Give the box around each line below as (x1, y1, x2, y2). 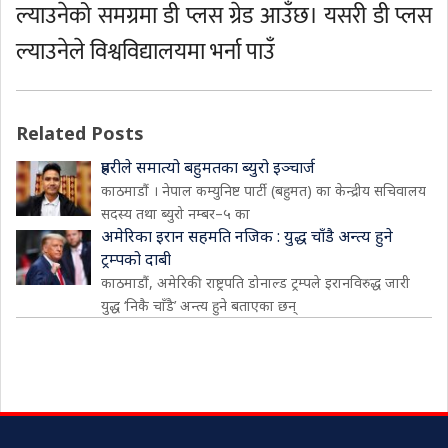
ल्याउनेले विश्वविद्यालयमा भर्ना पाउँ (16, 33, 275, 71)
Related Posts (16, 121, 144, 145)
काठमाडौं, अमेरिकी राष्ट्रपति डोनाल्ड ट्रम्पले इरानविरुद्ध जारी (101, 273, 410, 292)
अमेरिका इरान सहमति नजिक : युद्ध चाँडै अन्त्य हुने (101, 225, 393, 247)
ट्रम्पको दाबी (101, 248, 171, 270)
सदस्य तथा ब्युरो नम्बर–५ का (101, 204, 250, 223)
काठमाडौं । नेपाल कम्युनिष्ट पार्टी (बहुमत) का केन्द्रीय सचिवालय (101, 181, 426, 200)
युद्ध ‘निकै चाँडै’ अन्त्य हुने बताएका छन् (101, 296, 296, 315)
